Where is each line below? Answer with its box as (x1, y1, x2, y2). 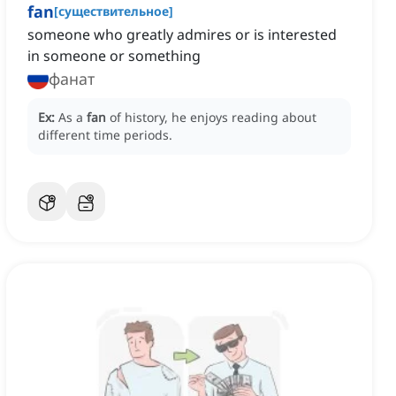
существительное (58, 3, 169, 20)
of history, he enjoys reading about (110, 109, 316, 126)
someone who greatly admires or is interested (27, 25, 337, 45)
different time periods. (38, 126, 172, 144)
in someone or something (27, 46, 201, 66)
